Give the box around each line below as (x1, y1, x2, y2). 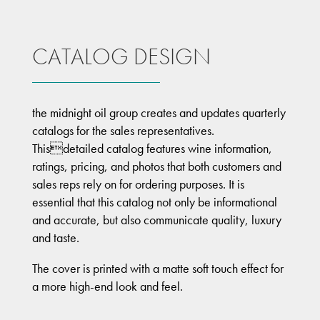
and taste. (31, 229, 79, 246)
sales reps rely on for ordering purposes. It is (31, 176, 244, 193)
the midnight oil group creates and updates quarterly (31, 104, 286, 121)
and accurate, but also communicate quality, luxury (31, 211, 281, 229)
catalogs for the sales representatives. (31, 122, 214, 139)
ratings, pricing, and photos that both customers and (31, 158, 281, 175)
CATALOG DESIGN (31, 42, 211, 72)
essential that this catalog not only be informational (31, 194, 277, 211)
